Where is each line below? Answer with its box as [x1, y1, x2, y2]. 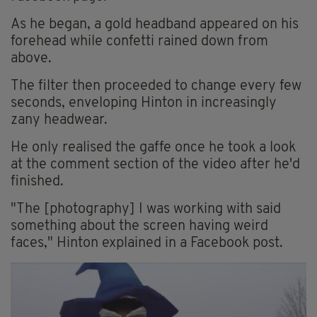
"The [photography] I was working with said [11, 202, 281, 217]
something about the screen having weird [11, 219, 268, 234]
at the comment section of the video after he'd [11, 157, 300, 172]
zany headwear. [11, 113, 108, 127]
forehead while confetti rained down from [11, 34, 268, 49]
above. [11, 51, 52, 66]
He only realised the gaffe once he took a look [11, 140, 296, 155]
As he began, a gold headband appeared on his [11, 17, 299, 32]
